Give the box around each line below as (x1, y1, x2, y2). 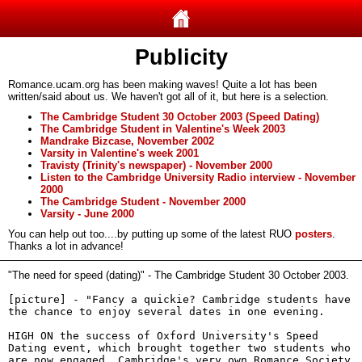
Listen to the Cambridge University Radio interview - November (40, 171, 356, 183)
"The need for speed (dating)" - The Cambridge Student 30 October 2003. (8, 269, 349, 281)
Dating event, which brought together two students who (8, 342, 351, 354)
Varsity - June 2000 (40, 208, 134, 220)
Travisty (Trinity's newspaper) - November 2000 (40, 159, 272, 171)
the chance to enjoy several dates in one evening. (8, 305, 325, 318)
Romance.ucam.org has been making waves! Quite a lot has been (8, 78, 317, 90)
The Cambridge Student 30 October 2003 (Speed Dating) (40, 111, 319, 123)
